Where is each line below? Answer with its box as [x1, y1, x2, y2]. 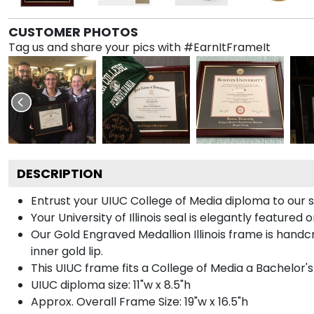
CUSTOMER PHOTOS [8, 22, 138, 41]
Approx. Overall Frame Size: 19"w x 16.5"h [31, 293, 248, 310]
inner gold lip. [31, 243, 103, 259]
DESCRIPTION [17, 164, 102, 182]
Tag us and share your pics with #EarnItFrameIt [8, 39, 271, 55]
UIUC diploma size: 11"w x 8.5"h [31, 276, 191, 293]
